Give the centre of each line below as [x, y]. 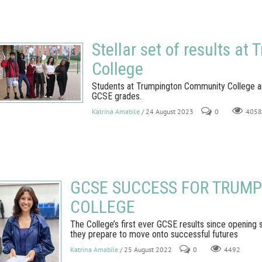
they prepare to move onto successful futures [154, 234]
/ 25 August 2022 [146, 249]
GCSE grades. [118, 96]
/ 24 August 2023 [168, 111]
